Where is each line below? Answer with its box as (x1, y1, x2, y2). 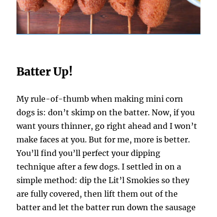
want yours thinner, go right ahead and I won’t (16, 121, 198, 131)
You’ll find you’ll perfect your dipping (16, 148, 161, 158)
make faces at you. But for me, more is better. (16, 135, 190, 145)
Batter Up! (16, 64, 73, 79)
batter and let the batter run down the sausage (16, 202, 196, 213)
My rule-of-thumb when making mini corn (16, 94, 184, 104)
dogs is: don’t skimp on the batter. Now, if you (16, 108, 195, 118)
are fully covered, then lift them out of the (16, 189, 178, 199)
